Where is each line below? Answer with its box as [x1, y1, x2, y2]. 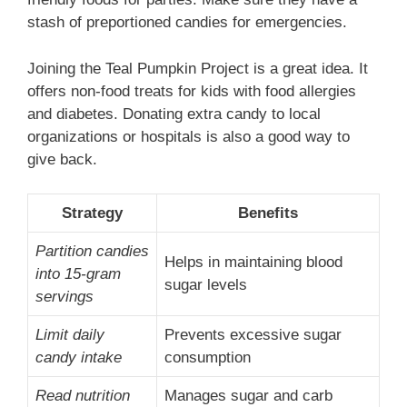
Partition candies [35, 243, 149, 261]
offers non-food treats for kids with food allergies [27, 82, 356, 100]
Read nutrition [35, 387, 130, 405]
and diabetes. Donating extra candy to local [27, 104, 321, 123]
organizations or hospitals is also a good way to [27, 127, 350, 145]
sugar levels [164, 276, 247, 294]
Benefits [238, 204, 298, 223]
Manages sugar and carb [164, 387, 333, 405]
